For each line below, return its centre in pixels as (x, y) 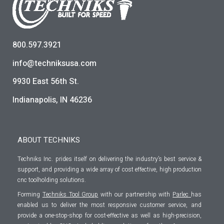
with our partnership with (137, 194)
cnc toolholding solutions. (52, 180)
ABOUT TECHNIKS (49, 140)
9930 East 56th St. (46, 82)
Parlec (181, 194)
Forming (30, 194)
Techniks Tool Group (70, 194)
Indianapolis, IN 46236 (52, 100)
